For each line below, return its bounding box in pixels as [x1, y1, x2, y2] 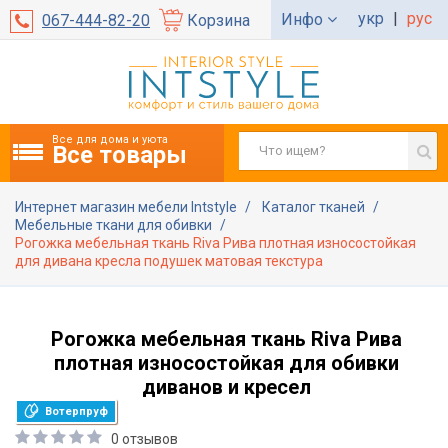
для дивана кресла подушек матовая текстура [15, 252, 323, 269]
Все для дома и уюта [52, 132, 168, 146]
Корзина [187, 11, 250, 30]
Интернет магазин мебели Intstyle [15, 198, 240, 215]
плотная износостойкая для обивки [54, 350, 399, 375]
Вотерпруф [42, 404, 108, 418]
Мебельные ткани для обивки [15, 216, 215, 233]
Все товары [52, 140, 187, 169]
